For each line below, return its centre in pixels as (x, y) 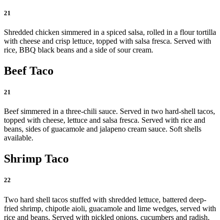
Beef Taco (29, 71)
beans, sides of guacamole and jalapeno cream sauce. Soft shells (103, 129)
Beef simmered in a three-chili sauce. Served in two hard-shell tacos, (110, 111)
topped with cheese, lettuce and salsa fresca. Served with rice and (105, 120)
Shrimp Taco (36, 159)
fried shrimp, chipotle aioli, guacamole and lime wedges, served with (110, 208)
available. (19, 138)
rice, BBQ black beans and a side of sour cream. (79, 50)
